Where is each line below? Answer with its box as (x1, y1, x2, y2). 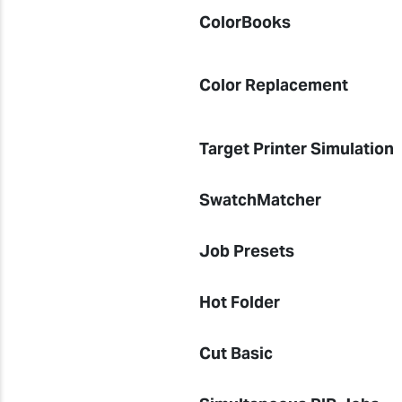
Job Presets (199, 240, 295, 261)
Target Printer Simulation (199, 138, 395, 159)
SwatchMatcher (199, 189, 322, 210)
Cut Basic (199, 343, 274, 363)
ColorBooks (199, 12, 292, 32)
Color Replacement (199, 74, 349, 95)
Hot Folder (199, 292, 281, 312)
